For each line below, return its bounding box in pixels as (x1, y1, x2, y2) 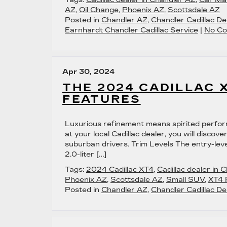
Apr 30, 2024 (62, 67, 115, 76)
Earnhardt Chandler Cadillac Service (65, 26, 198, 34)
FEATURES (62, 93, 141, 106)
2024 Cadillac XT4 (86, 165, 154, 174)
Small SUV (166, 175, 205, 184)
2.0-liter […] (65, 150, 106, 159)
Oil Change (79, 6, 119, 14)
